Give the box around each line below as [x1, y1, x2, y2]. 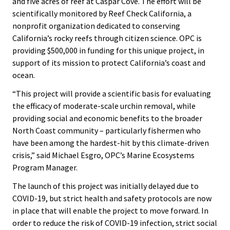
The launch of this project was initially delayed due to [12, 181, 199, 191]
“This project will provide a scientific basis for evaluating [12, 88, 211, 99]
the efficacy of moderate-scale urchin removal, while [12, 101, 196, 111]
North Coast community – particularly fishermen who [12, 125, 201, 136]
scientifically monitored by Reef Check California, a [12, 8, 191, 18]
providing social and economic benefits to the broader [12, 113, 202, 123]
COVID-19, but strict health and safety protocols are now [12, 193, 212, 203]
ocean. [12, 70, 35, 80]
